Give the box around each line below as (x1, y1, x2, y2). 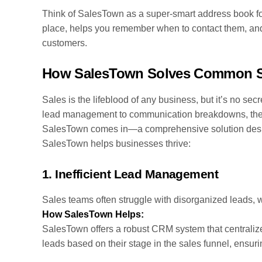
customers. (42, 37, 87, 48)
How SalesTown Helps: (42, 209, 144, 219)
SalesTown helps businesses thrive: (42, 138, 191, 149)
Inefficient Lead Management (55, 167, 219, 181)
